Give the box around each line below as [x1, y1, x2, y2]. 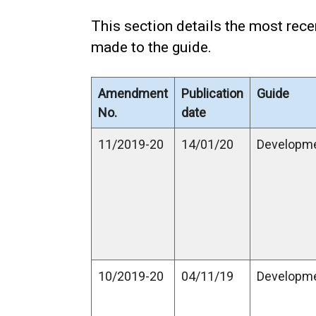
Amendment [98, 86, 168, 101]
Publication [181, 86, 243, 101]
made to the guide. [91, 39, 212, 56]
